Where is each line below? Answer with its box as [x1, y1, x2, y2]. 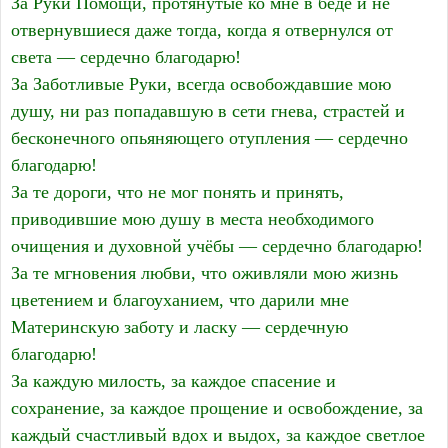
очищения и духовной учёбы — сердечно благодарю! [11, 236, 423, 257]
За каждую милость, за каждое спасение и [11, 371, 336, 392]
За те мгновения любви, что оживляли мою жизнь [11, 263, 398, 284]
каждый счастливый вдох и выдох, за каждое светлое [11, 425, 425, 446]
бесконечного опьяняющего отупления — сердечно [11, 128, 408, 149]
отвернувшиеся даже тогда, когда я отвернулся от [11, 20, 393, 41]
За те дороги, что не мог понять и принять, [11, 182, 344, 203]
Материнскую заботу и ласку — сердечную [11, 317, 348, 338]
